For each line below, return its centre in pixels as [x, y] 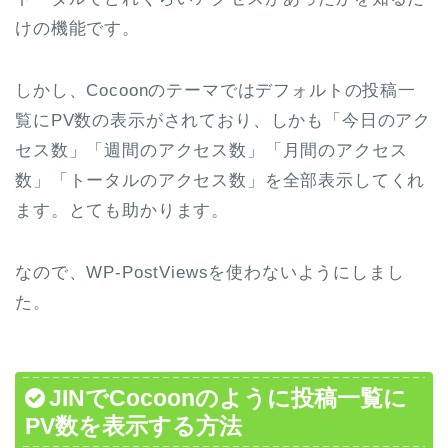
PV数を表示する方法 [133, 426]
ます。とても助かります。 [122, 210]
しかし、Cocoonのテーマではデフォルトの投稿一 [215, 90]
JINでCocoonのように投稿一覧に [228, 398]
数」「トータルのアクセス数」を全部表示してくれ [220, 180]
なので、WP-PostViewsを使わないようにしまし [210, 272]
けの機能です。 [77, 28]
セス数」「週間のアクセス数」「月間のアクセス [211, 150]
